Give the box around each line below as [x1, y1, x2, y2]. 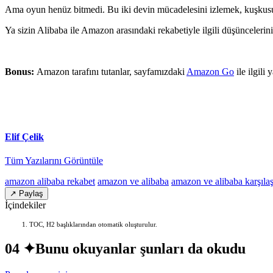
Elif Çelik [5, 132, 44, 142]
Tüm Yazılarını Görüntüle [5, 155, 103, 166]
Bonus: [5, 66, 37, 77]
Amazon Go [186, 66, 234, 77]
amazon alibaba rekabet [5, 176, 95, 187]
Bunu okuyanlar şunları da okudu [35, 241, 246, 257]
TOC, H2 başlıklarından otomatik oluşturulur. [29, 221, 157, 229]
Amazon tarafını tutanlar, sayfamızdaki [37, 66, 186, 77]
